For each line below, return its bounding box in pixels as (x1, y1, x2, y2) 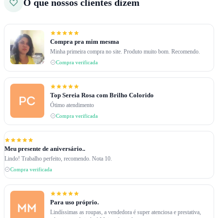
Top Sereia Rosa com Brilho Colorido (50, 92, 154, 99)
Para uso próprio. (50, 199, 99, 206)
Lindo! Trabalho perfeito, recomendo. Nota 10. (4, 155, 112, 163)
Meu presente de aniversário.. (4, 145, 85, 153)
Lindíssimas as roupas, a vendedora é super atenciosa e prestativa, (50, 209, 201, 216)
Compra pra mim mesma (50, 38, 119, 46)
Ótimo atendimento (50, 102, 94, 109)
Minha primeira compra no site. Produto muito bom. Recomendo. (50, 48, 200, 55)
